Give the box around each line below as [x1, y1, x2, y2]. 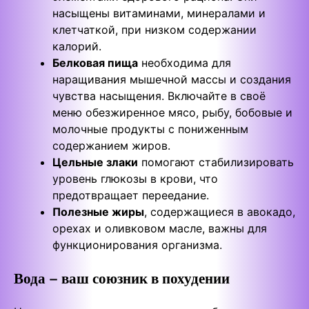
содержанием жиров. [52, 139, 170, 153]
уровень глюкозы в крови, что [52, 172, 218, 186]
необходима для [138, 56, 231, 70]
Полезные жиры [52, 205, 144, 219]
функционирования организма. [52, 238, 222, 252]
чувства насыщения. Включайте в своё [52, 89, 266, 103]
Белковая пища [52, 56, 138, 70]
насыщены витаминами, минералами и [52, 6, 266, 21]
